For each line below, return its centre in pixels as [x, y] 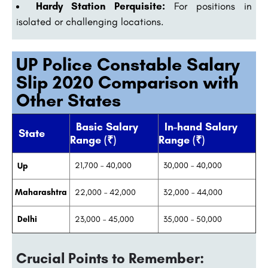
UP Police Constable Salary [128, 65]
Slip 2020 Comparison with [127, 83]
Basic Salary [104, 127]
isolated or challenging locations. [90, 22]
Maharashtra [40, 193]
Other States [68, 100]
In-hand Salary [198, 127]
